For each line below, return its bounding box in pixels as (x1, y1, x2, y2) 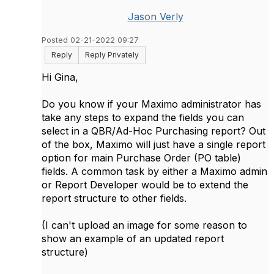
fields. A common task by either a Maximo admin (42, 165, 267, 177)
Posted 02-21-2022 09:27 (42, 35, 139, 45)
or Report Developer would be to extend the (42, 179, 248, 191)
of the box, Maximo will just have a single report (42, 138, 265, 150)
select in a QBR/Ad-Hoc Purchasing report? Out (42, 125, 265, 137)
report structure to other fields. (42, 192, 190, 204)
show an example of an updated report (42, 232, 224, 245)
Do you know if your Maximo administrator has (42, 98, 261, 110)
